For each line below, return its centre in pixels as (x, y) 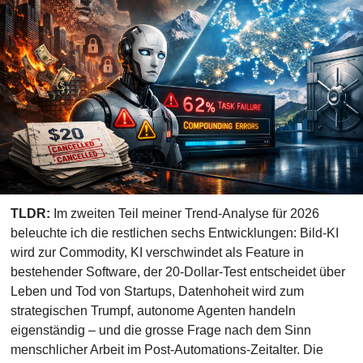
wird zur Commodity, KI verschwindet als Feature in (157, 252)
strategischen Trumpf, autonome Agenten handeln (153, 311)
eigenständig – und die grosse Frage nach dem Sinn (160, 330)
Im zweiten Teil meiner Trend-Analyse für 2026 (184, 214)
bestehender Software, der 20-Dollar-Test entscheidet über (177, 272)
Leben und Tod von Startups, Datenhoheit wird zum (157, 291)
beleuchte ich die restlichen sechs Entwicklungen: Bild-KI (174, 233)
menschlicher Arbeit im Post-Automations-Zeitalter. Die (167, 350)
